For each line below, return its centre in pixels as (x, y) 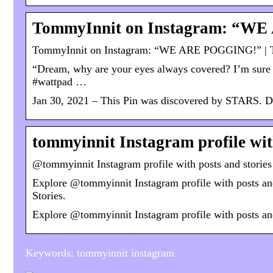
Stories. (49, 196)
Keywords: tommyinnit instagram (100, 253)
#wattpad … (59, 82)
